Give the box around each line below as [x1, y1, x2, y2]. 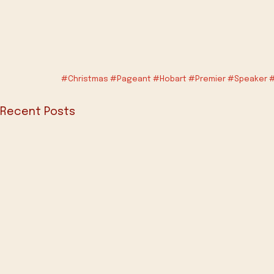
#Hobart [153, 75, 187, 83]
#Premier [188, 75, 226, 83]
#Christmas [61, 75, 108, 83]
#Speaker [228, 75, 267, 83]
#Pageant [110, 75, 151, 83]
